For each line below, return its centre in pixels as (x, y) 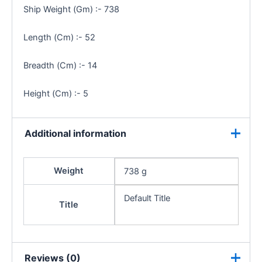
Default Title (147, 198)
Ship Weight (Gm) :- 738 (71, 9)
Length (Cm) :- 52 (59, 37)
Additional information (75, 134)
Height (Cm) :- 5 (56, 93)
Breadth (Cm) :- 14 (60, 65)
